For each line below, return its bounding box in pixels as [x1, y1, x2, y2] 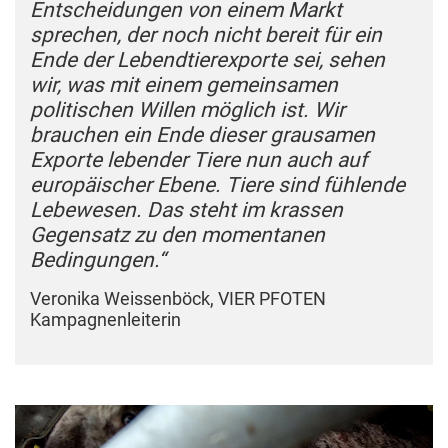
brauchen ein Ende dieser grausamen [30, 122, 375, 147]
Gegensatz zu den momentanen [30, 222, 325, 247]
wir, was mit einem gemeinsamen [30, 72, 338, 97]
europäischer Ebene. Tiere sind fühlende [30, 172, 405, 197]
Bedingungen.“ [30, 247, 165, 272]
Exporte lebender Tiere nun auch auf [30, 147, 367, 172]
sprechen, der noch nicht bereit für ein [30, 22, 382, 47]
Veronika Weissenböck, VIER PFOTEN [30, 287, 326, 309]
